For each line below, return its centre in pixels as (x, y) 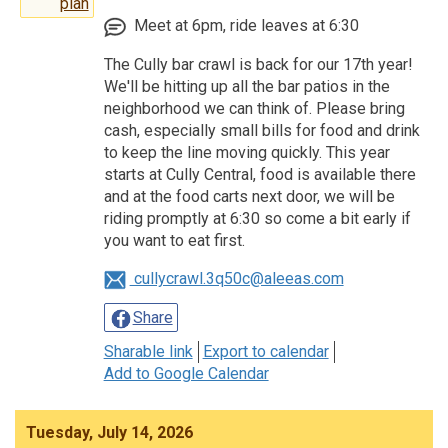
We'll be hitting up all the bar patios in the (246, 87)
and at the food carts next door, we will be (249, 197)
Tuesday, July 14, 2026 (109, 432)
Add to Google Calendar (186, 373)
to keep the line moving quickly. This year (246, 153)
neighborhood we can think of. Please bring (254, 109)
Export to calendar (265, 351)
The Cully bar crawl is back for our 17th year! (258, 65)
